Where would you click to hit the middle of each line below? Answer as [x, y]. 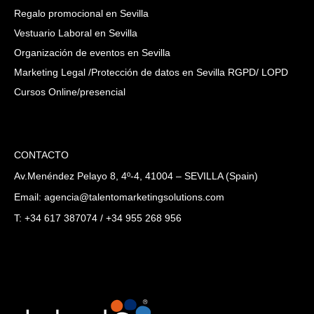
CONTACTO [41, 155]
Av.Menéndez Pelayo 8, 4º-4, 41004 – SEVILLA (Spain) [136, 176]
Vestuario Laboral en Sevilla [76, 33]
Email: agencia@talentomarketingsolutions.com [119, 197]
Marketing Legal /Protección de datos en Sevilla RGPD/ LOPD [151, 73]
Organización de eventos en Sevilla [92, 53]
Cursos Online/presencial [70, 92]
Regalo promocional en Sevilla [81, 14]
